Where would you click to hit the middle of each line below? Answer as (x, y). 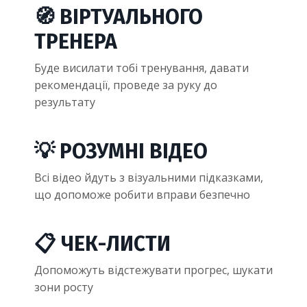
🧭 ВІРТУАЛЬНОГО (119, 17)
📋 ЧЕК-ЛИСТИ (102, 244)
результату (65, 102)
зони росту (64, 287)
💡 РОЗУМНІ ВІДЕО (121, 152)
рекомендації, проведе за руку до (126, 85)
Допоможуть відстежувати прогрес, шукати (153, 270)
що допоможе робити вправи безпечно (142, 195)
